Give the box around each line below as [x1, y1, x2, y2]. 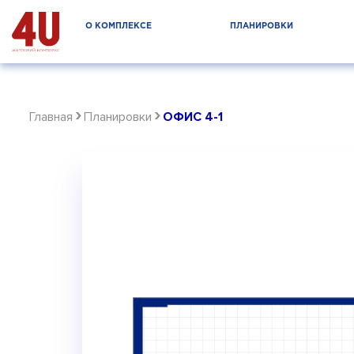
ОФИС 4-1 [163, 109, 223, 125]
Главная [29, 109, 73, 125]
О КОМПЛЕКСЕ [85, 22, 152, 30]
